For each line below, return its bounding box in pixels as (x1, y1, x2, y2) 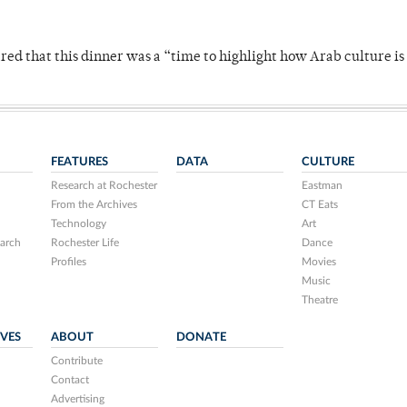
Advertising (51, 393, 105, 405)
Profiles (51, 256, 87, 268)
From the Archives (51, 199, 138, 211)
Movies (301, 256, 336, 268)
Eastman (301, 180, 342, 192)
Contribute (51, 355, 104, 367)
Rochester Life (51, 237, 120, 249)
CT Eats (301, 199, 338, 211)
